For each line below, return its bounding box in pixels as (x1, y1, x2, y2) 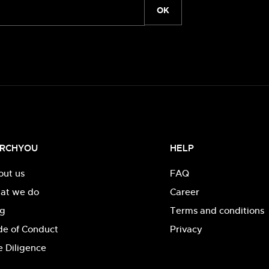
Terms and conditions (169, 204, 264, 216)
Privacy (169, 223, 202, 235)
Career (169, 186, 199, 198)
